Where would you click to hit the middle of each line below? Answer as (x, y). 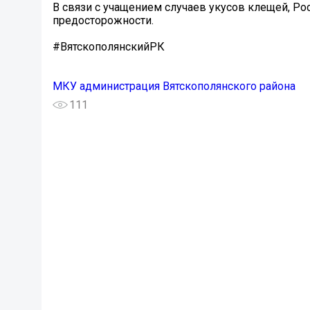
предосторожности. (103, 21)
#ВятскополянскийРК (109, 47)
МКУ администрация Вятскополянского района (174, 86)
